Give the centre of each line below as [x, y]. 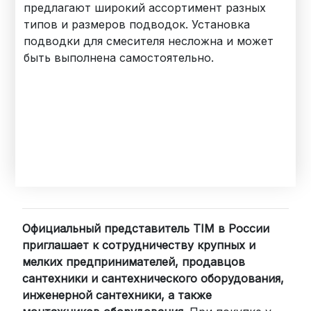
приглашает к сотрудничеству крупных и [139, 245]
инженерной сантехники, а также [117, 295]
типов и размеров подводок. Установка [137, 24]
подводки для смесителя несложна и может [149, 41]
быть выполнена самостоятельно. [119, 57]
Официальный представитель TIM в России [146, 228]
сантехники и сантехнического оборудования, [153, 278]
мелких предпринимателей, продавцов [134, 261]
